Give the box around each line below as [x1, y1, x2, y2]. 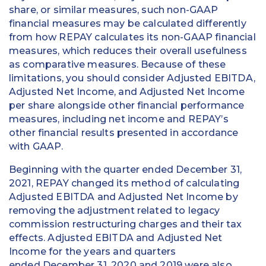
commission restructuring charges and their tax [9, 218, 242, 230]
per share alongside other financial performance [9, 100, 245, 112]
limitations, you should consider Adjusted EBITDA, [9, 72, 255, 84]
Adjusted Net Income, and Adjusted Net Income [9, 86, 245, 98]
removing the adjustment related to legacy [9, 205, 220, 217]
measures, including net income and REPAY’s [9, 113, 229, 125]
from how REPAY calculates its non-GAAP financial [9, 31, 256, 43]
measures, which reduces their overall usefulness [9, 45, 247, 57]
